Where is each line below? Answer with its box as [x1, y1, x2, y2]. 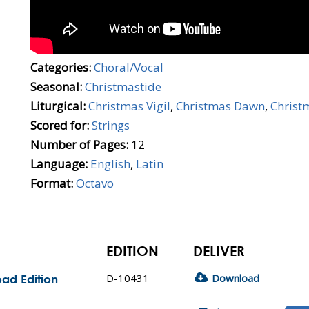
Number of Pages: [30, 137, 128, 152]
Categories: [30, 59, 91, 75]
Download [212, 271, 260, 285]
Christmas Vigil [88, 98, 170, 114]
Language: [30, 156, 88, 172]
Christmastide [85, 79, 161, 94]
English [90, 156, 130, 172]
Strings [92, 117, 130, 133]
